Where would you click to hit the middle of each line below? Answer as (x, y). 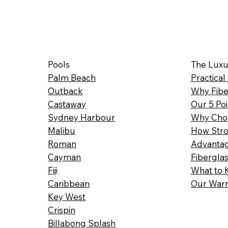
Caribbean (69, 183)
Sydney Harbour (82, 117)
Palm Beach (72, 77)
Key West (67, 196)
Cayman (65, 157)
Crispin (62, 210)
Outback (65, 91)
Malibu (62, 130)
